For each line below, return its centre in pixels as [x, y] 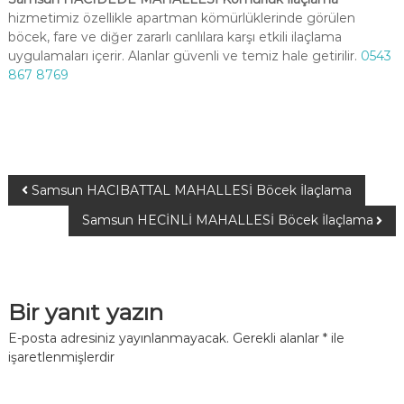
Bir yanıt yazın [85, 312]
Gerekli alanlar [277, 338]
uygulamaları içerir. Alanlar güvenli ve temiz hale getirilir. [184, 56]
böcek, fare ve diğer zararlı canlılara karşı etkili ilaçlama [174, 37]
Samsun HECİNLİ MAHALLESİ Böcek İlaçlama [228, 220]
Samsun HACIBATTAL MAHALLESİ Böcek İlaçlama [191, 190]
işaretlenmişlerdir [61, 357]
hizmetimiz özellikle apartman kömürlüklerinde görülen [181, 18]
